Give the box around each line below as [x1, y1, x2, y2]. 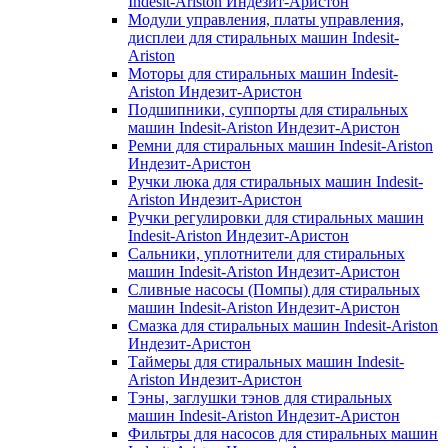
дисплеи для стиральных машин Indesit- [128, 28, 399, 46]
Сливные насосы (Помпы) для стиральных [128, 280, 420, 298]
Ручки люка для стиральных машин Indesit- [128, 172, 423, 190]
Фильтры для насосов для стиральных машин [128, 424, 438, 442]
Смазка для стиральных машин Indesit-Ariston [128, 316, 438, 334]
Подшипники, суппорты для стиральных [128, 100, 408, 118]
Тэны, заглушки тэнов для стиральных [128, 388, 392, 406]
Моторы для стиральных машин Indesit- [128, 64, 398, 82]
